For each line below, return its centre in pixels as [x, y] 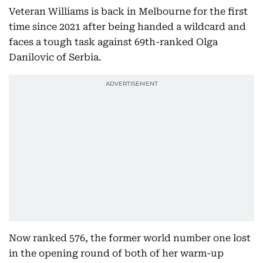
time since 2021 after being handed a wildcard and [127, 27]
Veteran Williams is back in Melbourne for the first [128, 12]
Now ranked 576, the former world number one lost [130, 238]
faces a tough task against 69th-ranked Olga [113, 42]
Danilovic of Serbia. [55, 58]
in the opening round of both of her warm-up [116, 254]
